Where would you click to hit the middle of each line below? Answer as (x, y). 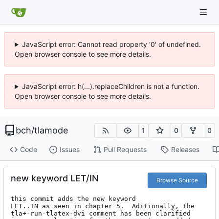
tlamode (51, 130)
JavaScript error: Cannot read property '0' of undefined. (111, 44)
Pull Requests (125, 150)
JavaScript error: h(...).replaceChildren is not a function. (110, 86)
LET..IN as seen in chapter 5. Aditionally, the (103, 206)
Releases (185, 150)
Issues (69, 150)
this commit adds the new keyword (73, 198)
